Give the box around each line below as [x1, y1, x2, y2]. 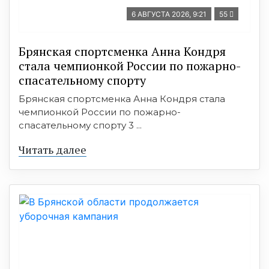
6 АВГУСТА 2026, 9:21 [131, 9, 207, 19]
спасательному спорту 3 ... [19, 119, 142, 131]
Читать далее [19, 142, 86, 157]
